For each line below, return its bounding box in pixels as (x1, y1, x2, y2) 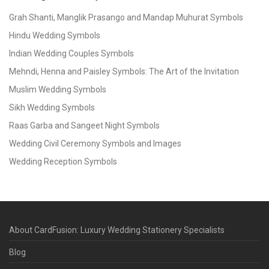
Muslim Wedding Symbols (9, 85, 106, 94)
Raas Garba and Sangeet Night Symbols (9, 121, 160, 130)
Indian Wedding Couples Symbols (9, 49, 134, 58)
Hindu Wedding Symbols (9, 31, 100, 40)
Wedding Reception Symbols (9, 157, 117, 166)
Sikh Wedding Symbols (9, 103, 95, 112)
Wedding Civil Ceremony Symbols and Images (9, 139, 181, 148)
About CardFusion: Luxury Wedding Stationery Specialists (9, 225, 225, 235)
